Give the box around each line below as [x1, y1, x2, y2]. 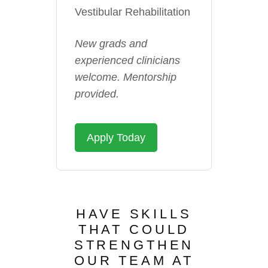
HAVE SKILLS [76, 206, 192, 221]
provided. [75, 88, 119, 100]
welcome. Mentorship [75, 71, 176, 83]
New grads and [75, 38, 147, 50]
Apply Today [87, 132, 145, 144]
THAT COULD [78, 222, 190, 237]
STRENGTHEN [74, 237, 194, 252]
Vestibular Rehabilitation [75, 6, 190, 18]
